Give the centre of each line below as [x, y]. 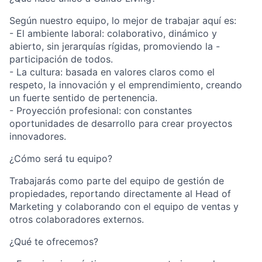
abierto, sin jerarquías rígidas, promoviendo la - [115, 46]
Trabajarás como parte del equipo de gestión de [117, 181]
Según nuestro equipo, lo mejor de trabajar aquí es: [123, 20]
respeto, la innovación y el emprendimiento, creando [126, 85]
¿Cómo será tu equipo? [61, 158]
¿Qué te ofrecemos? [54, 242]
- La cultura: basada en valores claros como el [112, 72]
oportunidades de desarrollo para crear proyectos [121, 123]
